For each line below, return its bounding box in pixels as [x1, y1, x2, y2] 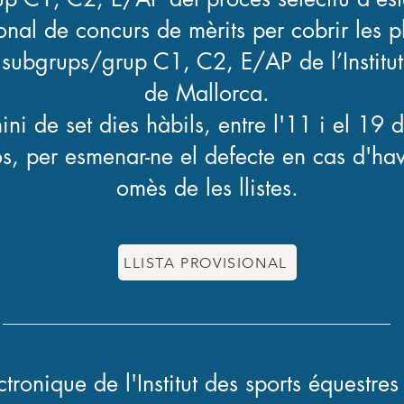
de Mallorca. [144, 78, 270, 107]
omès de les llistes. [115, 173, 298, 202]
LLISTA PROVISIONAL [124, 253, 288, 271]
